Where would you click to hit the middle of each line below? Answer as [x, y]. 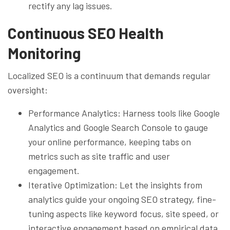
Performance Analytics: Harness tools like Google [124, 113]
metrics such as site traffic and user [99, 156]
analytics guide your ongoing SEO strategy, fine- [122, 199]
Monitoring [44, 53]
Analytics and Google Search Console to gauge [118, 127]
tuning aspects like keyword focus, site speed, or [123, 213]
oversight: [28, 90]
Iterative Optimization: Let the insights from [115, 185]
